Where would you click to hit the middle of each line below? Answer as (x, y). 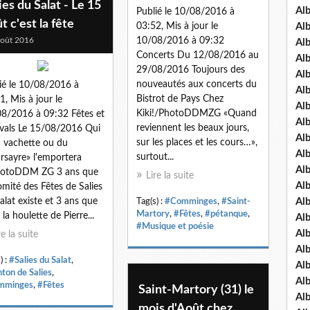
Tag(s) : (151, 201)
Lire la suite (170, 175)
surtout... (155, 157)
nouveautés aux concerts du (197, 84)
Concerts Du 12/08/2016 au (198, 55)
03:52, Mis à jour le (177, 26)
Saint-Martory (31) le (196, 290)
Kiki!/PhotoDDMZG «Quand (197, 113)
